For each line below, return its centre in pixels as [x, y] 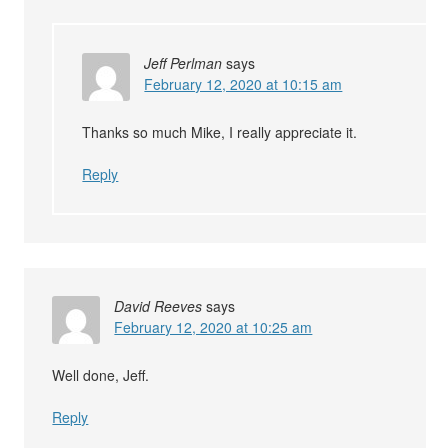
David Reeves [158, 305]
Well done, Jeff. [101, 374]
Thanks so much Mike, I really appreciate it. [220, 131]
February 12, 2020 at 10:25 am [213, 326]
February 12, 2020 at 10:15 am [243, 83]
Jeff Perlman [183, 62]
